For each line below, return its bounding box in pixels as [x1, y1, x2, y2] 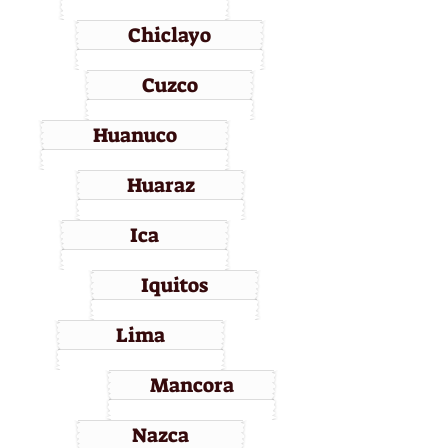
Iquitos [141, 272, 208, 298]
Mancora [149, 372, 234, 398]
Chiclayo [128, 22, 211, 48]
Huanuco [92, 122, 177, 148]
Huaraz [126, 172, 195, 198]
